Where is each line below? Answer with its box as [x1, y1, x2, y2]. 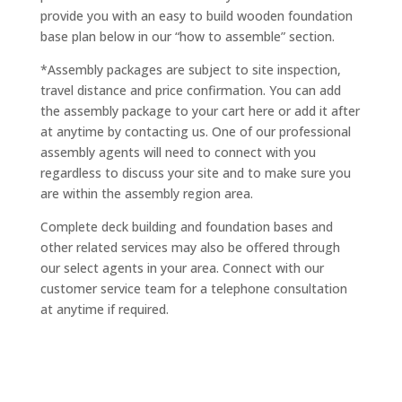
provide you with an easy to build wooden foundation [39, 6, 353, 24]
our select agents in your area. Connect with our [39, 258, 324, 276]
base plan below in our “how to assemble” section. [39, 27, 335, 45]
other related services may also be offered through [39, 238, 340, 256]
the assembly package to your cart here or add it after [39, 101, 360, 119]
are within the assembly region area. [39, 184, 253, 202]
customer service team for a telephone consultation [39, 279, 347, 297]
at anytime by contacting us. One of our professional [39, 122, 351, 140]
